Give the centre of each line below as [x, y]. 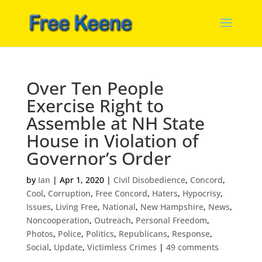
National [119, 207]
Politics [100, 234]
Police [69, 234]
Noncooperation [58, 220]
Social [37, 247]
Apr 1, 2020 [82, 180]
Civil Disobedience [149, 180]
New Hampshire [172, 207]
